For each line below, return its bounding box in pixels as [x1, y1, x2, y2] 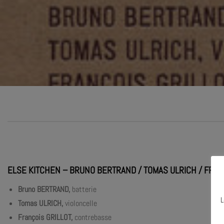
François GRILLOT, [17, 211, 72, 222]
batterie [69, 183, 96, 194]
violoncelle [62, 197, 97, 208]
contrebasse [72, 211, 111, 222]
